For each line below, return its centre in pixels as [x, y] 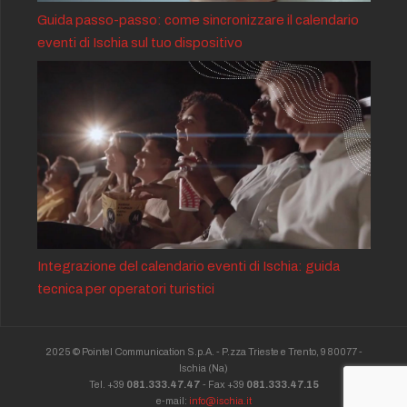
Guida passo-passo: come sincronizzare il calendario [198, 20]
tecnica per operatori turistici [126, 289]
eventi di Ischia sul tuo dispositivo [140, 42]
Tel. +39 [107, 384]
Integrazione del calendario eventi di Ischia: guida [189, 267]
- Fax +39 [223, 384]
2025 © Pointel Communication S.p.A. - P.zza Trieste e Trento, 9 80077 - [203, 351]
